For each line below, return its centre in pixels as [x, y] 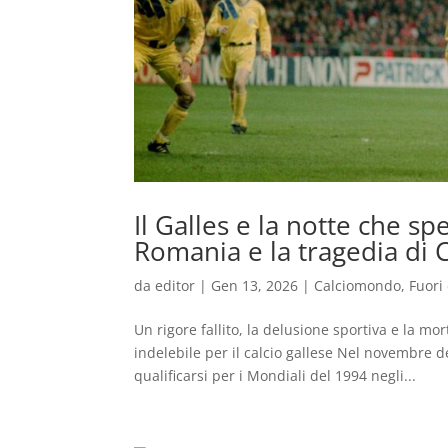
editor [175, 285]
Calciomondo [358, 285]
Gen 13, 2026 [255, 285]
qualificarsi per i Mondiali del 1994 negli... [275, 375]
